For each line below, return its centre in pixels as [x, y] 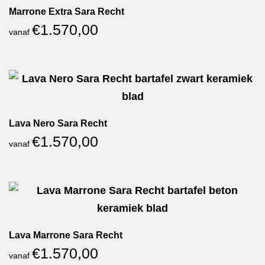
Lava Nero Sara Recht [58, 123]
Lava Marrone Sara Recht [66, 235]
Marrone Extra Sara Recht [67, 12]
